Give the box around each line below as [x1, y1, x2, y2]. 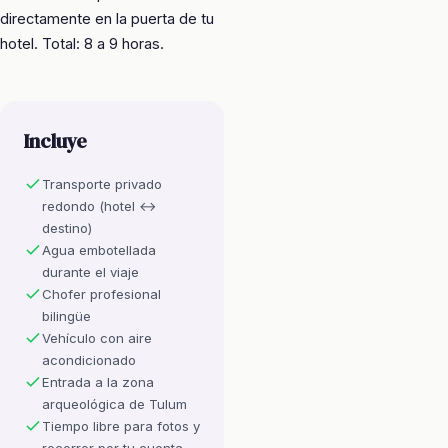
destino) [42, 219, 92, 236]
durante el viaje [42, 263, 139, 280]
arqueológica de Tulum [42, 395, 187, 412]
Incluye [24, 127, 87, 154]
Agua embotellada [42, 241, 156, 258]
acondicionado [42, 351, 136, 368]
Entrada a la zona [42, 373, 154, 390]
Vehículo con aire [42, 329, 152, 346]
